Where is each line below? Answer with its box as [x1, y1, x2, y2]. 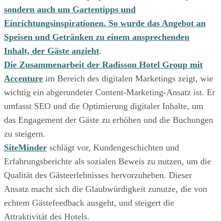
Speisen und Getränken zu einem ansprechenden [4, 32, 189, 42]
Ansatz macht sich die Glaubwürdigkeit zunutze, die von [4, 184, 207, 194]
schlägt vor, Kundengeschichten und [47, 142, 179, 152]
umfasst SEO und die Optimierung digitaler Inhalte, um [4, 101, 203, 111]
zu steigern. [4, 128, 45, 139]
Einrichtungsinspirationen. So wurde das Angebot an [4, 18, 206, 28]
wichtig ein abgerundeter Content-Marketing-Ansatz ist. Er [4, 87, 215, 97]
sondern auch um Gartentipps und [4, 4, 136, 14]
